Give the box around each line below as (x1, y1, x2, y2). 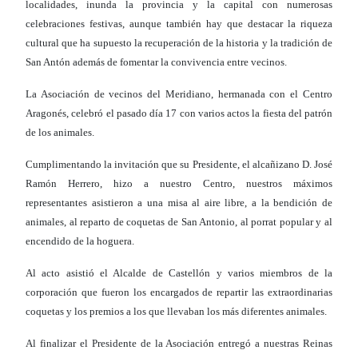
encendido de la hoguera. (26, 235, 134, 248)
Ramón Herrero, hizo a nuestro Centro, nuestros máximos (26, 177, 332, 190)
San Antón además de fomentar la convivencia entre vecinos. (26, 56, 287, 69)
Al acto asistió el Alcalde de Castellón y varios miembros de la (26, 267, 332, 280)
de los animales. (26, 126, 94, 139)
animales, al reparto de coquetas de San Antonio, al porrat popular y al (26, 216, 332, 229)
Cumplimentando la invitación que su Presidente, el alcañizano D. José (26, 158, 332, 171)
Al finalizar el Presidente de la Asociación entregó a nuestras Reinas (26, 337, 332, 350)
